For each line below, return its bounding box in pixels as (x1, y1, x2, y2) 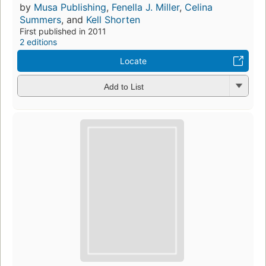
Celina (185, 1, 213, 14)
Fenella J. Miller (112, 1, 179, 14)
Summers (20, 14, 61, 26)
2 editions (20, 37, 57, 47)
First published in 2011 (20, 26, 106, 37)
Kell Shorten (86, 14, 140, 26)
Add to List (103, 81, 144, 91)
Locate (119, 56, 147, 66)
